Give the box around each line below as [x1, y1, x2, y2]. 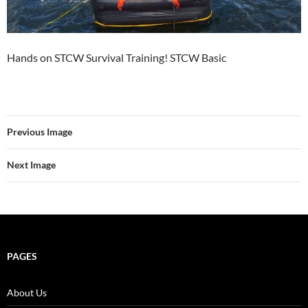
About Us [7, 286, 47, 298]
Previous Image [7, 125, 72, 137]
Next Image [7, 158, 56, 170]
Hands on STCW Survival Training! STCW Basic [7, 50, 226, 64]
